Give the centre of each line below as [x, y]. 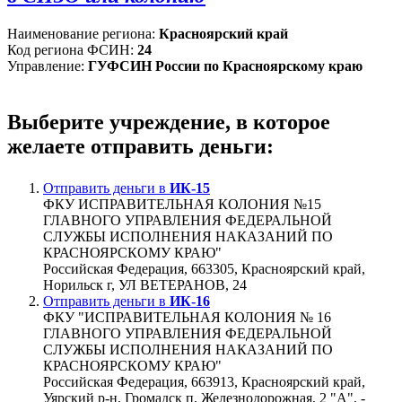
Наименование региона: [83, 33]
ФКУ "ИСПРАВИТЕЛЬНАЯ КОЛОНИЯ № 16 [187, 317]
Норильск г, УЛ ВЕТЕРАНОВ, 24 [145, 284]
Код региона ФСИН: [72, 49]
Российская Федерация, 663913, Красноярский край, [204, 381]
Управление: [48, 66]
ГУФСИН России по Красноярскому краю [225, 66]
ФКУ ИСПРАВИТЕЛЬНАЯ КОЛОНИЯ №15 [182, 204]
